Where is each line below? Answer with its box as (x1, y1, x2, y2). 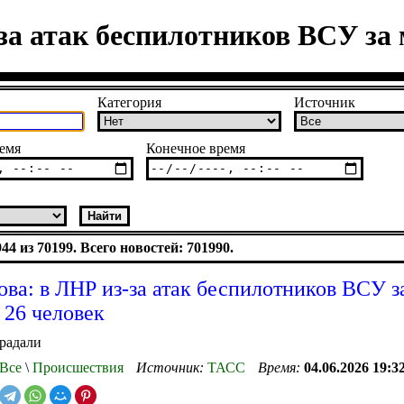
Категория (97, 94, 161, 110)
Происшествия (29, 359, 124, 375)
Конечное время (146, 140, 245, 156)
